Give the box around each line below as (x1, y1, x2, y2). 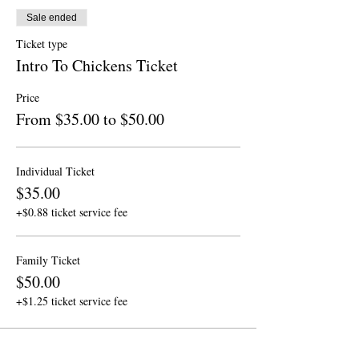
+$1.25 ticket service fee (16, 292, 127, 309)
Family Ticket (16, 252, 80, 268)
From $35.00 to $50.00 (16, 107, 164, 130)
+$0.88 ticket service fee (16, 204, 127, 220)
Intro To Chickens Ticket (16, 54, 178, 76)
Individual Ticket (16, 163, 95, 179)
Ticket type (16, 35, 67, 51)
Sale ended (26, 11, 77, 23)
